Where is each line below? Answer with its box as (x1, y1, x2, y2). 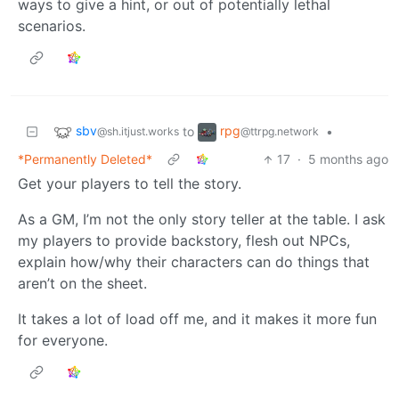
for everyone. (18, 331, 108, 350)
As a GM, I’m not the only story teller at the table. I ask (18, 210, 386, 229)
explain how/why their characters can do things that (18, 253, 370, 272)
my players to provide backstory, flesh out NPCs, (18, 232, 350, 250)
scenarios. (18, 17, 85, 36)
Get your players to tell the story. (18, 175, 241, 193)
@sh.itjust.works (97, 125, 179, 139)
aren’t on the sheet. (18, 274, 147, 293)
